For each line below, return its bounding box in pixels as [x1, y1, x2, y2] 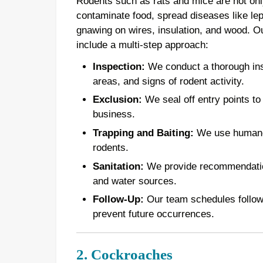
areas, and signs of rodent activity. [92, 75, 244, 87]
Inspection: [92, 60, 145, 72]
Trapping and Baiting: [92, 127, 194, 139]
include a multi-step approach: [76, 39, 208, 50]
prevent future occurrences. [92, 208, 214, 220]
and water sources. [92, 175, 177, 187]
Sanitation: [92, 160, 144, 172]
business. [92, 109, 135, 120]
